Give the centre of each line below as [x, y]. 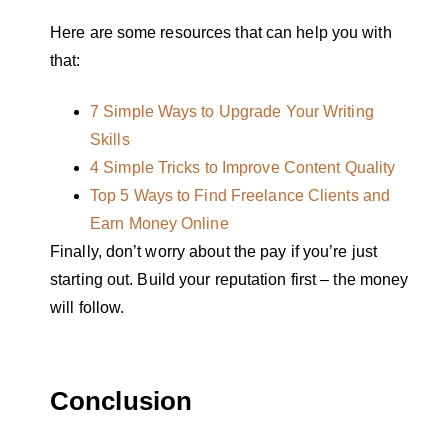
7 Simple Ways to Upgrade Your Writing [232, 111]
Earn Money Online [159, 223]
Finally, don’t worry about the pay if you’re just [213, 251]
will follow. [89, 307]
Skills [110, 139]
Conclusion [121, 400]
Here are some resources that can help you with [221, 33]
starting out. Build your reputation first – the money [229, 279]
